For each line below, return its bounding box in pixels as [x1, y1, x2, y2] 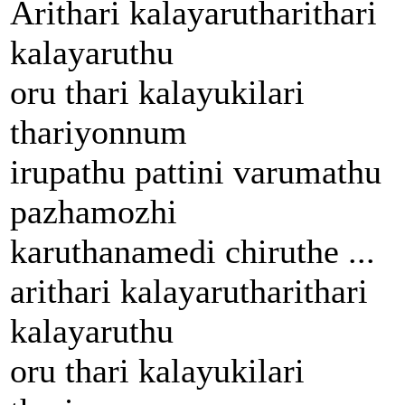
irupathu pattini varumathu [10, 152, 381, 191]
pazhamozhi [10, 192, 177, 231]
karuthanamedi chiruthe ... [10, 231, 375, 270]
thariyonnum [10, 112, 187, 151]
